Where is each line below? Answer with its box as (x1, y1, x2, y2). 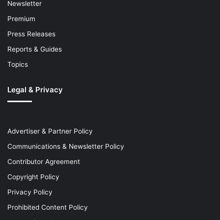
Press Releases (7, 30, 55, 38)
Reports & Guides (7, 45, 62, 54)
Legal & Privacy (7, 85, 63, 95)
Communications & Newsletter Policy (7, 142, 124, 151)
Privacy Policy (7, 188, 53, 196)
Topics (7, 60, 28, 69)
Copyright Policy (7, 173, 59, 181)
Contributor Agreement (7, 158, 80, 166)
